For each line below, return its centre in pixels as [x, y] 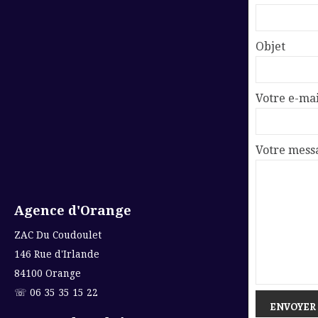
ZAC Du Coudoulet [58, 235]
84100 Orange [48, 273]
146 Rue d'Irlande [57, 254]
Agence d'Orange [73, 210]
